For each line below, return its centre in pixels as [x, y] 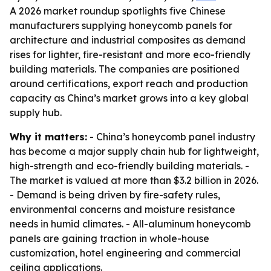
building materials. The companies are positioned [125, 69]
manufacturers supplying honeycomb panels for [121, 25]
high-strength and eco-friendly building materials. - [129, 166]
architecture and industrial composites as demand [128, 40]
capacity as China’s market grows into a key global [129, 98]
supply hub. [36, 113]
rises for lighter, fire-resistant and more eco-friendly [130, 54]
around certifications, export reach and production [129, 83]
